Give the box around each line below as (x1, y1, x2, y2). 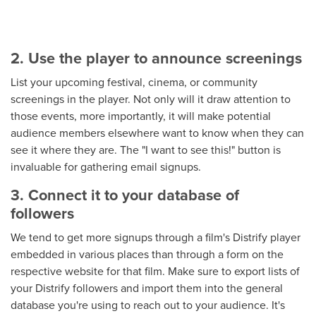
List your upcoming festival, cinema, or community (11, 74, 257, 90)
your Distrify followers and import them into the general (11, 280, 283, 296)
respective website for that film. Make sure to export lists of (11, 263, 300, 279)
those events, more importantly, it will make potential (11, 108, 271, 124)
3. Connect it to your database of (11, 184, 239, 207)
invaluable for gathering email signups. (11, 159, 201, 175)
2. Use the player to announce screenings (11, 47, 302, 70)
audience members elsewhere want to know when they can (11, 125, 304, 141)
